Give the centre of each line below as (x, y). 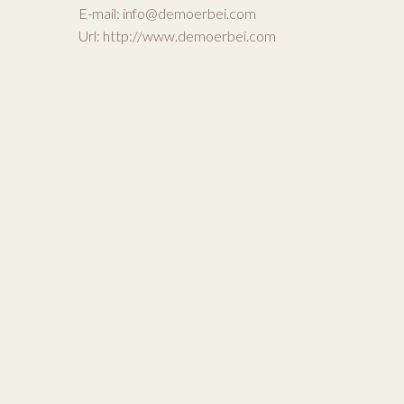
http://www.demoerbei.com (189, 35)
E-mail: (101, 13)
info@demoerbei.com (189, 13)
